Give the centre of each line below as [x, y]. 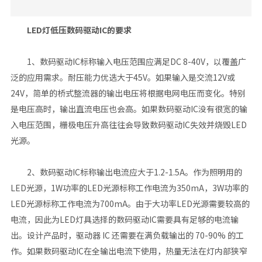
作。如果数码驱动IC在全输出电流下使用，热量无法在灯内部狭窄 [129, 251]
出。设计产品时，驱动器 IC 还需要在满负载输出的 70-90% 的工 [127, 235]
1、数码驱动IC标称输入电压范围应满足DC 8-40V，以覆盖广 [128, 62]
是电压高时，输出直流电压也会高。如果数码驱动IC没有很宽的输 [129, 109]
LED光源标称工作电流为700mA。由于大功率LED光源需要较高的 [130, 204]
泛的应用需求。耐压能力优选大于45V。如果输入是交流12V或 [123, 77]
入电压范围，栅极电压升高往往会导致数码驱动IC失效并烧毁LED [128, 125]
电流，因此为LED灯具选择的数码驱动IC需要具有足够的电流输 [124, 220]
